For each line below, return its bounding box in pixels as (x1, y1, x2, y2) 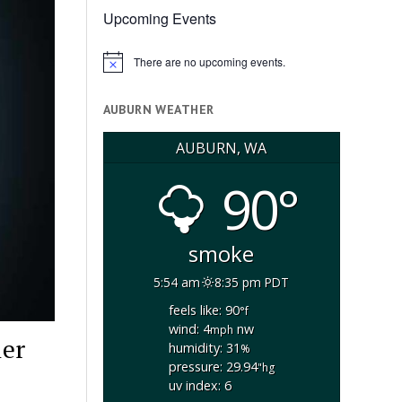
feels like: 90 (168, 301, 240, 319)
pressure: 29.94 (168, 358, 258, 376)
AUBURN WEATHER (102, 101, 214, 118)
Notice (101, 59, 134, 75)
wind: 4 (168, 320, 210, 338)
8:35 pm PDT (214, 273, 290, 291)
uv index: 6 (168, 377, 232, 395)
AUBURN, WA (176, 137, 267, 158)
